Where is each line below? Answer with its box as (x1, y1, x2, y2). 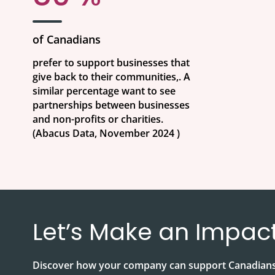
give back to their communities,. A (33, 70, 190, 83)
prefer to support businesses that (33, 56, 190, 69)
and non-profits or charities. (33, 112, 163, 126)
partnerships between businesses (33, 98, 190, 112)
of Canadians (33, 32, 101, 47)
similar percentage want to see (33, 84, 176, 98)
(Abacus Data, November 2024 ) (33, 126, 180, 140)
